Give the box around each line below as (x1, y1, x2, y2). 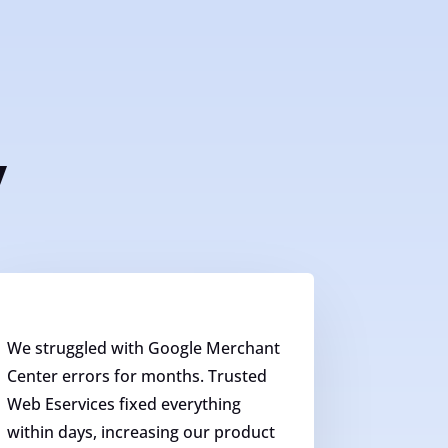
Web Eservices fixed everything (6, 392, 241, 415)
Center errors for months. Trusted (6, 364, 267, 387)
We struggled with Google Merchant (6, 336, 280, 359)
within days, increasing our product (6, 420, 275, 443)
